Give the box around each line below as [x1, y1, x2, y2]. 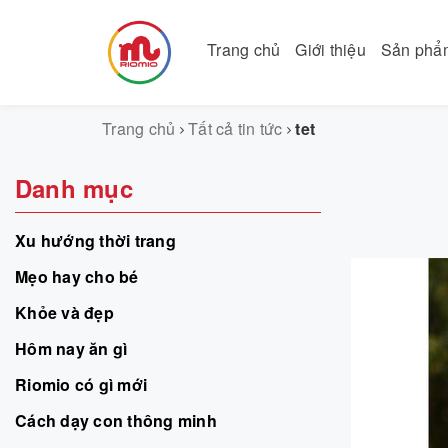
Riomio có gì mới [15, 372, 147, 396]
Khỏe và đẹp [15, 300, 114, 324]
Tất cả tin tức [188, 116, 283, 140]
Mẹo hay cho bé [15, 264, 139, 288]
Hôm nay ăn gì [15, 336, 128, 360]
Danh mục [15, 170, 133, 205]
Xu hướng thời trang [15, 228, 176, 252]
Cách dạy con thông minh [15, 408, 217, 432]
